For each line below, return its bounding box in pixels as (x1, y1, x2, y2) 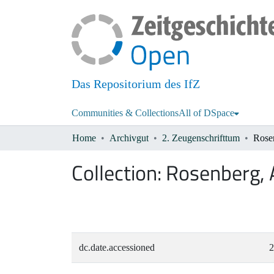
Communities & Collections (72, 108, 179, 119)
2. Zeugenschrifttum (162, 133, 240, 144)
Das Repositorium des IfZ (72, 77, 200, 91)
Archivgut (109, 133, 149, 144)
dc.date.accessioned (79, 242, 155, 253)
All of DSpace (179, 108, 234, 119)
